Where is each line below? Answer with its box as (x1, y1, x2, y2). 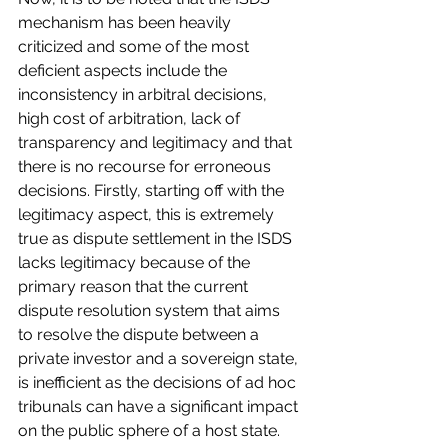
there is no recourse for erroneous (18, 157, 275, 177)
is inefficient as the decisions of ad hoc (18, 373, 300, 393)
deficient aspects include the (18, 61, 231, 81)
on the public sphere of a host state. (18, 421, 280, 441)
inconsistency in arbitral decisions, (18, 85, 271, 105)
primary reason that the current (18, 277, 252, 297)
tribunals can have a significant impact (18, 397, 302, 417)
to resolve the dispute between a (18, 325, 263, 345)
